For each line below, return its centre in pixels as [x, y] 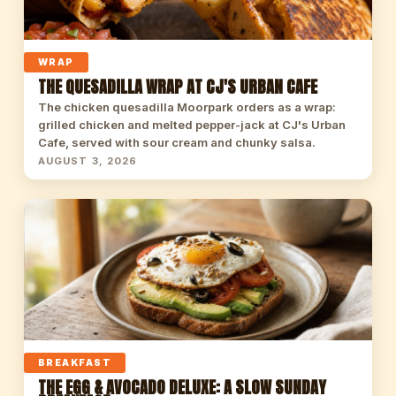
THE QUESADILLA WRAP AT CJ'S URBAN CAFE [177, 87]
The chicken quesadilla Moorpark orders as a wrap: [187, 107]
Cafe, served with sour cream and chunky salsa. [176, 142]
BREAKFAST [74, 363]
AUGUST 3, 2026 [88, 161]
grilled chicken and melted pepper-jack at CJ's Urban [191, 125]
